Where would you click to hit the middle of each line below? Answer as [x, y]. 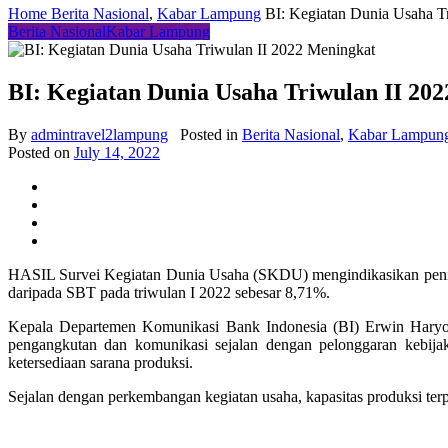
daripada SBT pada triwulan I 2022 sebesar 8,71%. [169, 292]
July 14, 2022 [117, 152]
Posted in [209, 134]
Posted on [41, 152]
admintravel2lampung [99, 134]
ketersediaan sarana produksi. [100, 362]
